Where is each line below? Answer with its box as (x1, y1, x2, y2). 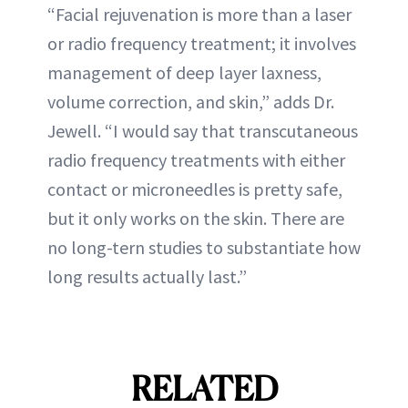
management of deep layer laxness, (47, 61, 321, 84)
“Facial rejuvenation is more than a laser (47, 3, 352, 25)
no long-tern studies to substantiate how (47, 236, 361, 259)
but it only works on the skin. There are (47, 207, 344, 229)
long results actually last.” (47, 265, 247, 288)
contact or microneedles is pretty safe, (47, 178, 342, 200)
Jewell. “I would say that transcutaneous (47, 119, 358, 142)
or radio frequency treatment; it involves (47, 32, 356, 55)
